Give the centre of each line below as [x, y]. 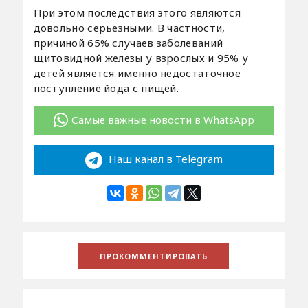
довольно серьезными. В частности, [129, 27]
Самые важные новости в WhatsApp [163, 119]
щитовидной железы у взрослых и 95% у [141, 57]
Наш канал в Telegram [164, 159]
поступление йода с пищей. [106, 88]
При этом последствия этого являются [137, 12]
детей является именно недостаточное [137, 73]
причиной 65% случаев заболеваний [128, 42]
